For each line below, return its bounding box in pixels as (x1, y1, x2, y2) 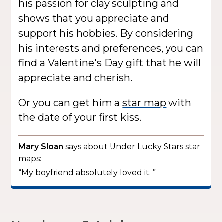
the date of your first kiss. (18, 111, 142, 123)
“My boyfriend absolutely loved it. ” (18, 167, 156, 177)
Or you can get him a (18, 96, 123, 109)
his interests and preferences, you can (18, 42, 204, 54)
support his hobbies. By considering (18, 27, 194, 39)
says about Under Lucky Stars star (63, 141, 201, 151)
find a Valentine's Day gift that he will (18, 56, 201, 69)
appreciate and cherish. (18, 71, 133, 84)
